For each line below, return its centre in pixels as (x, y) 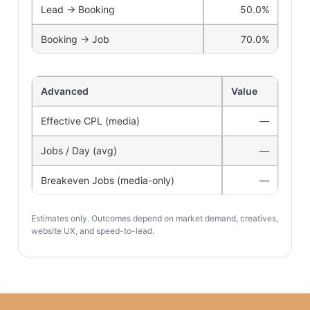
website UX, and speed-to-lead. (93, 231)
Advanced (65, 91)
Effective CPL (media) (90, 121)
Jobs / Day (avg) (79, 151)
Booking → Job (75, 39)
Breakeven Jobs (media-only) (108, 181)
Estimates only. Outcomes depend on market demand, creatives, (155, 219)
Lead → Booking (78, 10)
